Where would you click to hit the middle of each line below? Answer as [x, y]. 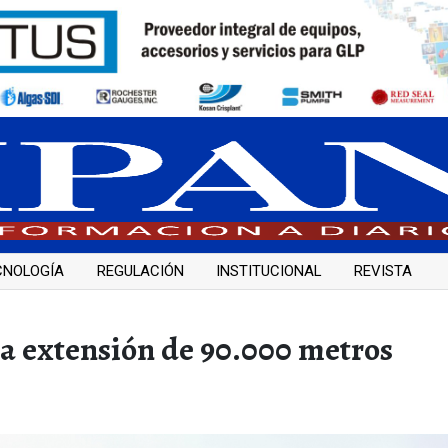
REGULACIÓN [140, 271]
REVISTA [382, 271]
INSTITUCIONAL [268, 271]
